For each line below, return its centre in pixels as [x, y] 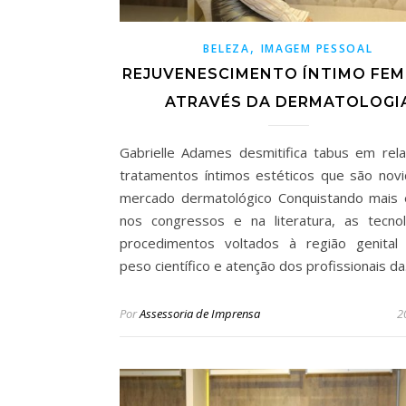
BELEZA [227, 49]
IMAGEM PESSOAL [317, 49]
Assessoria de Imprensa [200, 314]
